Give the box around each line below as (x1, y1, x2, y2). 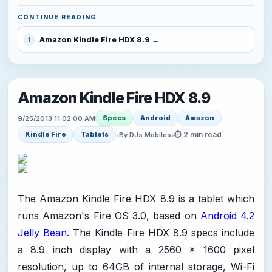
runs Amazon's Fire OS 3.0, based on (18, 209, 200, 222)
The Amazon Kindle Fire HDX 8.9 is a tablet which (18, 192, 254, 205)
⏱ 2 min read (174, 129, 222, 139)
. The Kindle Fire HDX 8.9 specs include (67, 226, 254, 239)
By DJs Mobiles (119, 130, 171, 139)
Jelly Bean (18, 226, 67, 239)
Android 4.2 (200, 209, 254, 222)
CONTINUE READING (18, 13, 97, 21)
